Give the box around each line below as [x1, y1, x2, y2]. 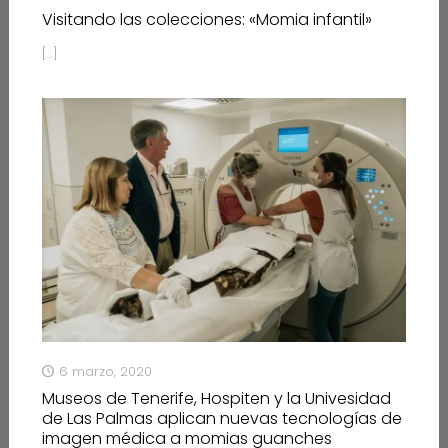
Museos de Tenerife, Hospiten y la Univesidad [41, 386, 391, 410]
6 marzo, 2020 [58, 361, 152, 381]
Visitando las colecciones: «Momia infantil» [41, 8, 372, 32]
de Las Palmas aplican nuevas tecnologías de [41, 406, 402, 430]
